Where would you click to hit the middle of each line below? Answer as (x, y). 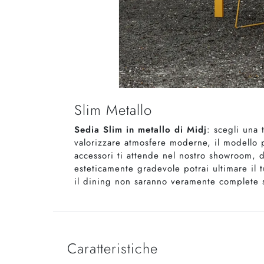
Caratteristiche (113, 249)
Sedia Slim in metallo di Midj (141, 130)
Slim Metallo (113, 110)
